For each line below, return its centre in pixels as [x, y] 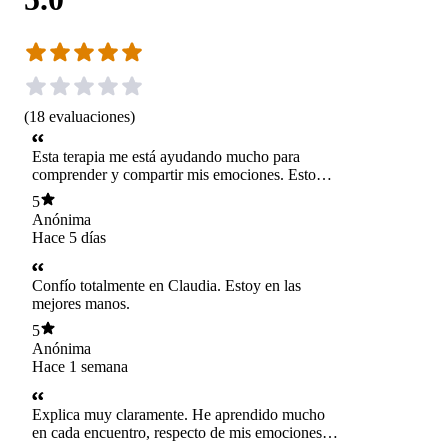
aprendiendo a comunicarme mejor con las [165, 193]
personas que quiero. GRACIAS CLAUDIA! [176, 211]
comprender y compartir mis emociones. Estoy [178, 175]
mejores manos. [81, 304]
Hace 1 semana [80, 366]
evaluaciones [89, 116]
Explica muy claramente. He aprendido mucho [178, 415]
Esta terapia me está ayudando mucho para [166, 157]
